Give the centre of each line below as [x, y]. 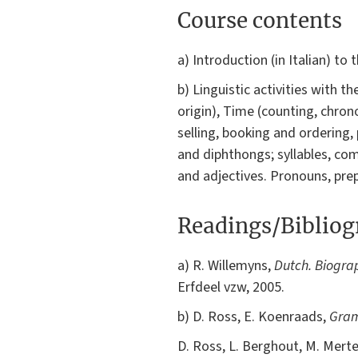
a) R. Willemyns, [226, 266]
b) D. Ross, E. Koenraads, [253, 317]
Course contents [260, 20]
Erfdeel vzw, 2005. [231, 288]
